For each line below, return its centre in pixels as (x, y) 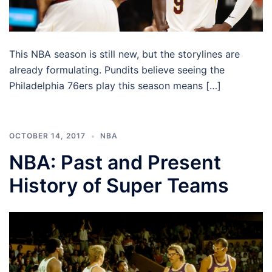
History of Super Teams (119, 186)
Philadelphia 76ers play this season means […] (115, 86)
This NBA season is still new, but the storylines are (124, 54)
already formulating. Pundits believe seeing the (117, 70)
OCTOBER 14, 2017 (47, 136)
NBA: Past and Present (115, 163)
